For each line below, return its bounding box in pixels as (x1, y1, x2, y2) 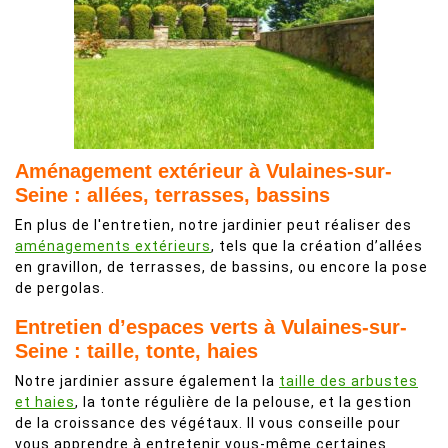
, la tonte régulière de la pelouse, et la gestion (75, 394, 412, 410)
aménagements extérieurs (15, 238, 211, 254)
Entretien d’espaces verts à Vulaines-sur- (15, 316, 407, 338)
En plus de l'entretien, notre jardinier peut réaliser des (15, 217, 412, 233)
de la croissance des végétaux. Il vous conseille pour (15, 415, 401, 431)
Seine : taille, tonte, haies (15, 340, 258, 362)
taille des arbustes (279, 373, 418, 389)
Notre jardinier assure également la (15, 373, 279, 389)
